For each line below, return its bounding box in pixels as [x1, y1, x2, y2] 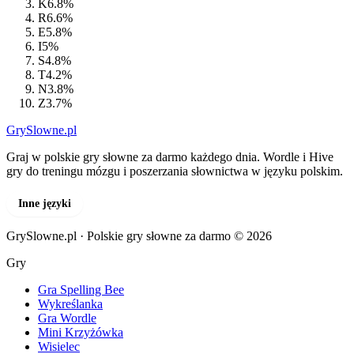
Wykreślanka [38, 296, 103, 311]
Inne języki [18, 197, 72, 209]
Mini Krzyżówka [38, 325, 123, 339]
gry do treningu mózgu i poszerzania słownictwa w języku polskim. [6, 164, 343, 178]
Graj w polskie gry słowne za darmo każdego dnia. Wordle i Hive [6, 149, 333, 164]
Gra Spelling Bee [38, 282, 124, 296]
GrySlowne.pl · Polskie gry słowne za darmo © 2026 [6, 228, 272, 243]
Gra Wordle [38, 311, 96, 325]
